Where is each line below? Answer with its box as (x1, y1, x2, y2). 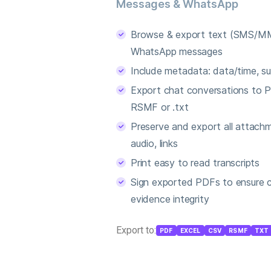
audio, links (131, 137, 178, 150)
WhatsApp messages (131, 45, 223, 58)
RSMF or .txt (131, 101, 189, 114)
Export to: (116, 224, 156, 237)
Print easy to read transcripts (131, 157, 260, 169)
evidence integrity (131, 193, 209, 206)
